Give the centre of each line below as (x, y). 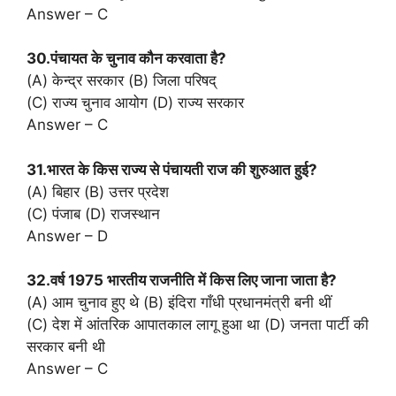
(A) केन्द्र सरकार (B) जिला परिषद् (122, 81)
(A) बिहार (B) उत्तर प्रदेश (98, 191)
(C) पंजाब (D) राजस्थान (93, 213)
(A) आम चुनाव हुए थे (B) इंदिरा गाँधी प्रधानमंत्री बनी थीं (179, 303)
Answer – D (67, 236)
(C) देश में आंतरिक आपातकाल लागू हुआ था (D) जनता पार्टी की (198, 325)
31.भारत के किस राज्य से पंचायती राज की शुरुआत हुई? (172, 169)
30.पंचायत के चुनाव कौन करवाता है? (126, 59)
